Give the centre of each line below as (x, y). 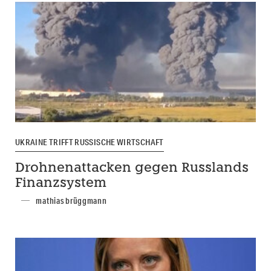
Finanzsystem (61, 183)
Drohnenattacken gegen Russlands (132, 168)
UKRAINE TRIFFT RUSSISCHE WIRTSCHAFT (90, 142)
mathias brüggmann (71, 201)
